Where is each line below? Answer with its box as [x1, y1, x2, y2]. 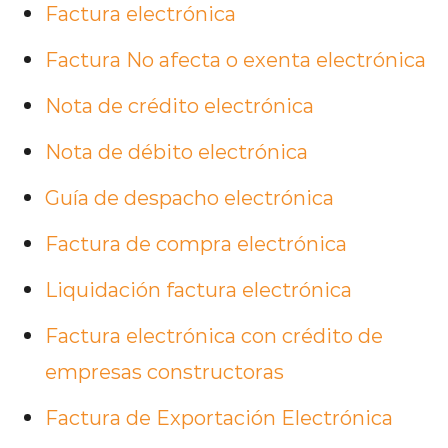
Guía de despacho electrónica [45, 184, 334, 210]
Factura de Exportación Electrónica [45, 404, 393, 430]
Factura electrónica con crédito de [45, 322, 383, 348]
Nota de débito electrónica [45, 138, 308, 164]
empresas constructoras [45, 358, 284, 384]
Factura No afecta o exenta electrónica [45, 46, 426, 72]
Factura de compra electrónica [45, 230, 347, 256]
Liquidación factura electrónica [45, 276, 352, 302]
